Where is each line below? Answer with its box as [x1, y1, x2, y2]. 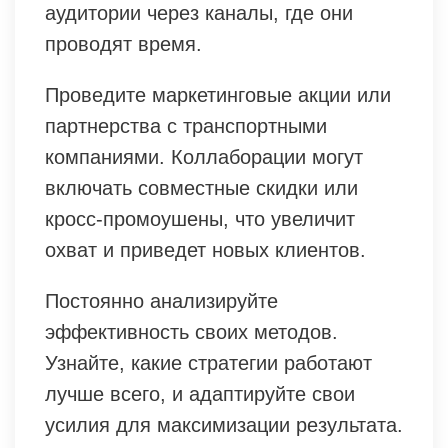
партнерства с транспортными [45, 114, 327, 137]
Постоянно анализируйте [45, 289, 278, 312]
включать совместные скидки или [45, 176, 358, 199]
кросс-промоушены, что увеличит [45, 207, 355, 230]
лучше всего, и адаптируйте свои [45, 382, 355, 405]
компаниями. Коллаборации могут [45, 145, 363, 168]
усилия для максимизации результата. [45, 413, 403, 436]
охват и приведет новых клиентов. [45, 238, 366, 261]
